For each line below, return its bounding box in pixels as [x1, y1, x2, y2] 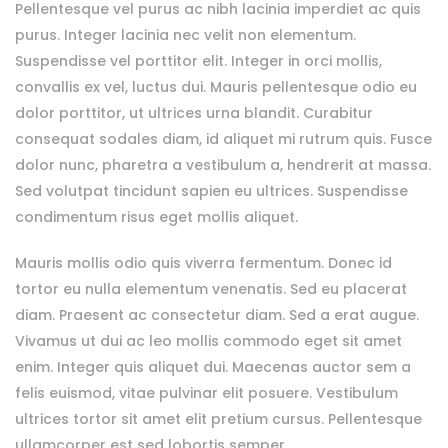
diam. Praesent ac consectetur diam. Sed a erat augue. [15, 305, 419, 325]
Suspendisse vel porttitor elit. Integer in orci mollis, [15, 51, 382, 71]
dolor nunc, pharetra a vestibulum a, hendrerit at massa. [15, 155, 431, 175]
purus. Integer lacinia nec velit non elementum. [15, 25, 356, 45]
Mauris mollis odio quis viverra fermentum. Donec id [15, 253, 392, 273]
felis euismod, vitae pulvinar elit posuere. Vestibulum [15, 383, 398, 403]
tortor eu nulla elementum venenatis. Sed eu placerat [15, 279, 407, 299]
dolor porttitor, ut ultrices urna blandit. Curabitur [15, 103, 373, 123]
